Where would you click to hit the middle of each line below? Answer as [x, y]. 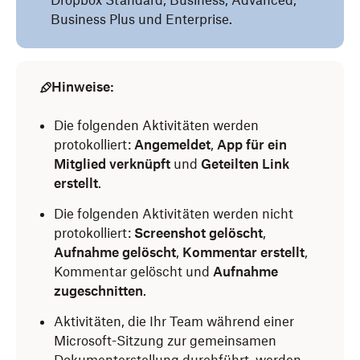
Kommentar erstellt [243, 252]
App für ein [252, 145]
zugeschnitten [98, 291]
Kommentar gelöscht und [133, 272]
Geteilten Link [245, 164]
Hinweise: [83, 87]
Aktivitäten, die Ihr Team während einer [174, 321]
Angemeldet [172, 145]
